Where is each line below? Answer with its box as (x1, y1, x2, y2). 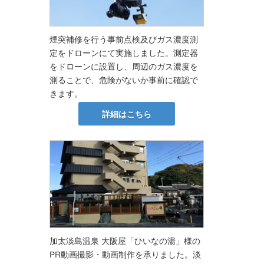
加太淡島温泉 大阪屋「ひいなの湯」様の (49, 234, 200, 246)
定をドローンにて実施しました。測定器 (49, 47, 198, 59)
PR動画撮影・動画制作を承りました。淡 (49, 247, 201, 260)
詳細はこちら (101, 107, 151, 120)
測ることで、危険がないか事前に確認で (49, 74, 198, 86)
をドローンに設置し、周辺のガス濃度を (49, 60, 198, 72)
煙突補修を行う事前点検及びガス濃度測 (49, 33, 198, 45)
